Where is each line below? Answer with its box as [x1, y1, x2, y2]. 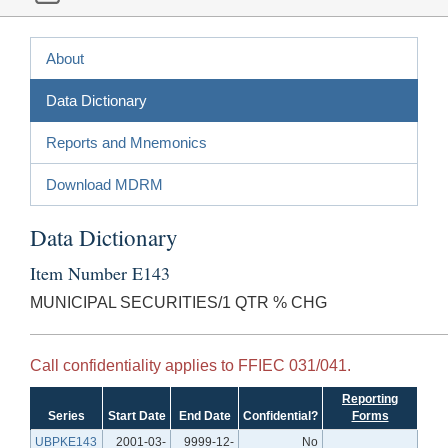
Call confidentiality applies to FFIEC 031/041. [30, 356, 351, 374]
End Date [178, 408, 231, 423]
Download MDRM [46, 175, 163, 193]
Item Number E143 [30, 260, 170, 285]
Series [48, 408, 85, 423]
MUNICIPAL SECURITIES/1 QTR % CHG [30, 293, 327, 311]
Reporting [342, 391, 398, 406]
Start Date [107, 408, 166, 423]
